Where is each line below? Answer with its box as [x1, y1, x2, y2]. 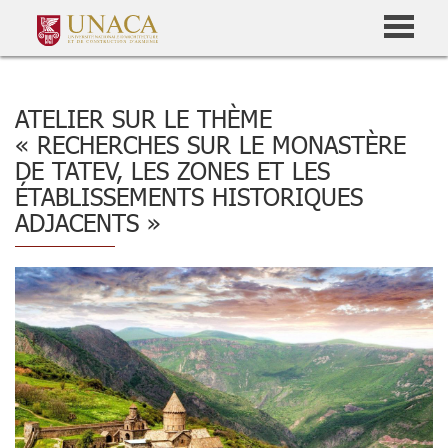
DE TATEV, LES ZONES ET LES [15, 155, 330, 185]
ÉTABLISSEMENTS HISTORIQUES [15, 181, 363, 211]
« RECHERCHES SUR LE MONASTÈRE [15, 129, 406, 159]
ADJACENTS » [15, 207, 161, 237]
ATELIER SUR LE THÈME [15, 103, 272, 133]
